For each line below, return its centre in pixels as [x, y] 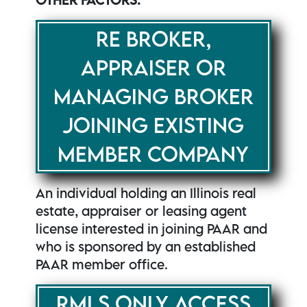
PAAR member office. [102, 265]
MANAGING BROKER [153, 97]
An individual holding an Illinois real [146, 193]
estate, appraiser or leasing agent [142, 211]
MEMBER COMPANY [153, 154]
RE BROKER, [153, 39]
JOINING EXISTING [153, 125]
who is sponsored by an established [146, 247]
